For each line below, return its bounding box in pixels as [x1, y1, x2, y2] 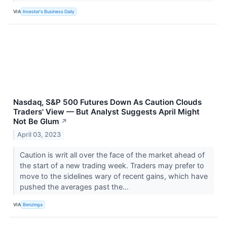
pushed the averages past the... [19, 182, 131, 191]
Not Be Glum [13, 116, 59, 126]
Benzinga [23, 202, 43, 207]
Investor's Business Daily [23, 9, 75, 15]
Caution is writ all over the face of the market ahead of [19, 150, 205, 159]
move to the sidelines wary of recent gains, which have [19, 171, 208, 180]
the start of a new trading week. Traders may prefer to [19, 161, 204, 170]
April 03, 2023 [17, 130, 61, 138]
